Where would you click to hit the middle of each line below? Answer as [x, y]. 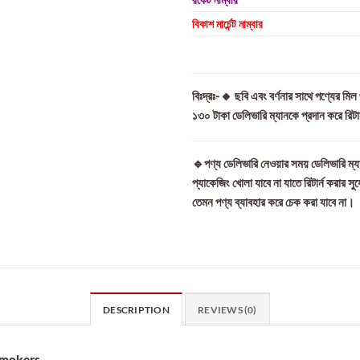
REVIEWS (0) [227, 309]
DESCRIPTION [136, 309]
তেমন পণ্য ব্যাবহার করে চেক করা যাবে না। [273, 201]
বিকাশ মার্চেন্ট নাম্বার [227, 23]
